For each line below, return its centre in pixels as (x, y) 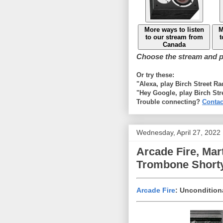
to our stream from (174, 37)
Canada (174, 44)
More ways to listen (174, 29)
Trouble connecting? (169, 102)
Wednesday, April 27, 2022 (178, 132)
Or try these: (155, 75)
